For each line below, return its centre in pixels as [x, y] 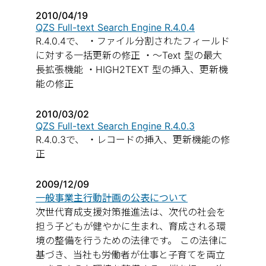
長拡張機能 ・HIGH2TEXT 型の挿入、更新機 [132, 69]
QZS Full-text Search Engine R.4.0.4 [115, 27]
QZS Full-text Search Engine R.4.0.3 [115, 126]
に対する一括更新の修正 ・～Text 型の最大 [129, 55]
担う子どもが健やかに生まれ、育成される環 [131, 226]
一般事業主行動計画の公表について [112, 198]
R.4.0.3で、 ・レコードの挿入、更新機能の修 [133, 140]
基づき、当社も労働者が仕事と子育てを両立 [130, 255]
